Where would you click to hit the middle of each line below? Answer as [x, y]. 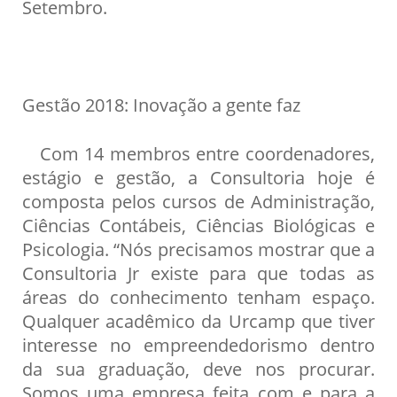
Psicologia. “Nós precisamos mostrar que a [198, 249]
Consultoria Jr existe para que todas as [198, 272]
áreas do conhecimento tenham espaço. [198, 296]
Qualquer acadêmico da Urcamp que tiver [198, 320]
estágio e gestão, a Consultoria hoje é [198, 177]
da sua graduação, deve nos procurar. [198, 368]
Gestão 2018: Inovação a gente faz [161, 104]
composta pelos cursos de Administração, [198, 201]
